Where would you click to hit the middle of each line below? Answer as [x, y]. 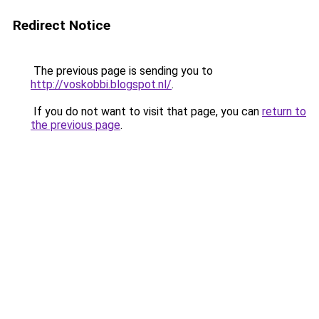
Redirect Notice [62, 25]
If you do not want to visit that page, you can [146, 111]
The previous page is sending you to [122, 71]
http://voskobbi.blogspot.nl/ [101, 84]
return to [284, 111]
